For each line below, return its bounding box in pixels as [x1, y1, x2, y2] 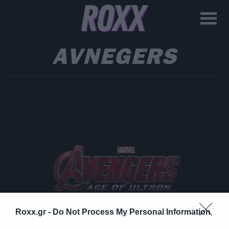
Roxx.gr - [15, 207, 53, 216]
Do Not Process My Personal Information [53, 207, 211, 216]
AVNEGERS [52, 43, 177, 69]
